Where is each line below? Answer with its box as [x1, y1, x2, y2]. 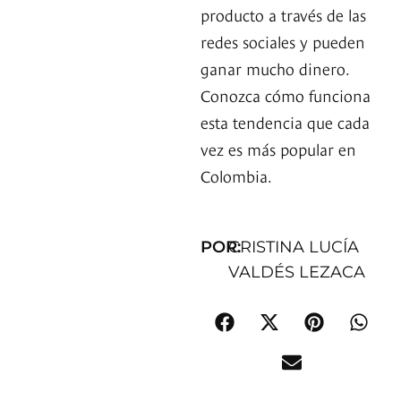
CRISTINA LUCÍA [228, 237, 360, 258]
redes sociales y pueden [200, 30, 365, 53]
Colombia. [200, 164, 272, 187]
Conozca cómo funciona [200, 83, 371, 107]
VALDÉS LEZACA [228, 262, 366, 283]
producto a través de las [200, 3, 366, 26]
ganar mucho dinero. [200, 56, 349, 80]
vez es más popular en [200, 137, 356, 160]
